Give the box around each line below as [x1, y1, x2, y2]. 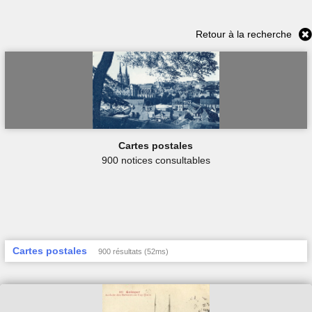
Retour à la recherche [196, 29, 292, 40]
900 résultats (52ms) [97, 247, 169, 256]
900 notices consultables [101, 154, 210, 166]
